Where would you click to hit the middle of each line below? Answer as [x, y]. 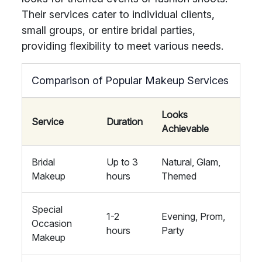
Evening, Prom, [193, 216]
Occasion [52, 223]
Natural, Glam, [191, 162]
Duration [125, 122]
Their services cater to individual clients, [118, 14]
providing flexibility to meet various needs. [123, 46]
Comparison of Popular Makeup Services [130, 80]
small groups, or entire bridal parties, [108, 30]
